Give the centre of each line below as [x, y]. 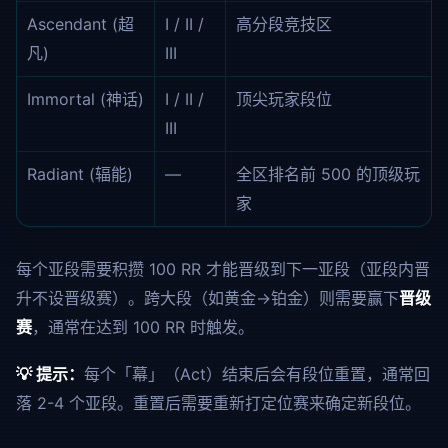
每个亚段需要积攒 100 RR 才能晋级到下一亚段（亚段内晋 [223, 269]
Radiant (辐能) [80, 174]
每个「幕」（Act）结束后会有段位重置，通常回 [257, 374]
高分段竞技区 [284, 24]
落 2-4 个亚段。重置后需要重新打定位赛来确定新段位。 [218, 403]
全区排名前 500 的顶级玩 [328, 174]
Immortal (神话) [85, 99]
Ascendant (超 [80, 24]
